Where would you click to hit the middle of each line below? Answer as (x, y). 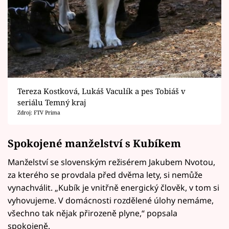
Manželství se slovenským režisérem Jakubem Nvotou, (111, 162)
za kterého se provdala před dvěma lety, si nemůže (105, 175)
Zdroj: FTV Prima (39, 113)
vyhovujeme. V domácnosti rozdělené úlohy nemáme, (111, 201)
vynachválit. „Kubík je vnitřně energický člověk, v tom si (113, 188)
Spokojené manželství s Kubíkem (94, 143)
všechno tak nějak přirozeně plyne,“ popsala (93, 213)
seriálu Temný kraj (52, 102)
